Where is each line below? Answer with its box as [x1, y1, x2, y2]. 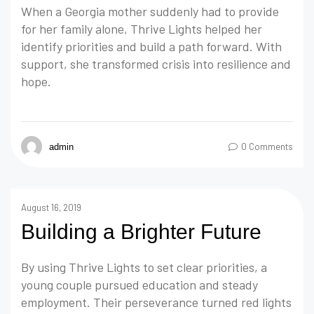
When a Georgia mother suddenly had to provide [21, 4, 279, 20]
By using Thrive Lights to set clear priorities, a [21, 259, 267, 275]
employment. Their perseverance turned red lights [21, 294, 292, 310]
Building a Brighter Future [21, 220, 261, 244]
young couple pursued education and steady [21, 277, 258, 293]
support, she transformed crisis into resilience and [21, 56, 291, 72]
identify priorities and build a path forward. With [21, 39, 282, 55]
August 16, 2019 [21, 202, 81, 214]
